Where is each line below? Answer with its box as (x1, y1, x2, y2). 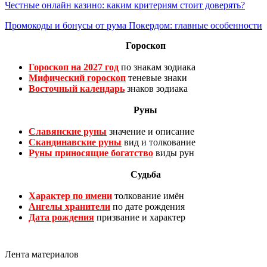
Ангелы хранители (29, 201, 110, 212)
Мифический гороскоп (29, 73, 126, 83)
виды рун (153, 148, 194, 159)
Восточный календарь (29, 83, 125, 94)
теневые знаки (126, 73, 187, 83)
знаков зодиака (125, 83, 188, 94)
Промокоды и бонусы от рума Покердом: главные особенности (5, 20, 262, 31)
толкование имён (112, 191, 184, 201)
